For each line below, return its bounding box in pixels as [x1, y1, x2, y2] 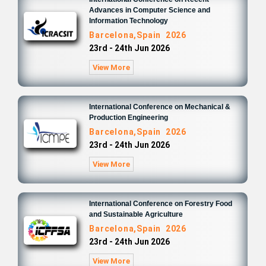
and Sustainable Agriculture [89, 210, 183, 218]
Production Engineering [89, 113, 169, 122]
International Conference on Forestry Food [89, 199, 233, 208]
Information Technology [89, 17, 169, 25]
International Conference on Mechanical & [89, 103, 231, 111]
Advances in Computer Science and [89, 6, 211, 14]
